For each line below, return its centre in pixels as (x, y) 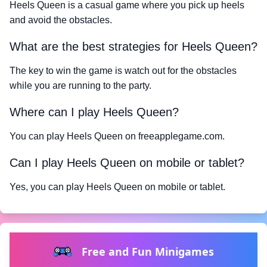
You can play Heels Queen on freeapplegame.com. (117, 136)
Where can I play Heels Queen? (94, 112)
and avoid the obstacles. (61, 20)
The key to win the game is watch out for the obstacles (123, 71)
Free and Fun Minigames (148, 252)
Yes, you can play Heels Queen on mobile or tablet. (117, 187)
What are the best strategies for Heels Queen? (133, 46)
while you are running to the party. (80, 86)
